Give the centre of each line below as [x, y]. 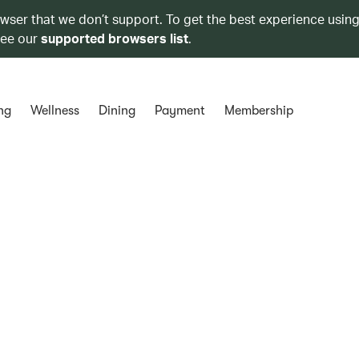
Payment [179, 111]
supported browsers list [115, 38]
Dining [117, 111]
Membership [258, 111]
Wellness [54, 111]
